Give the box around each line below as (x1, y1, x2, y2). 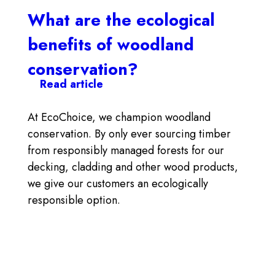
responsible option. (28, 192, 120, 208)
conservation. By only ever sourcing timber (28, 126, 231, 142)
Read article (40, 76, 103, 92)
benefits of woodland (28, 33, 194, 56)
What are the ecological (28, 8, 215, 32)
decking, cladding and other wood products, (28, 159, 238, 175)
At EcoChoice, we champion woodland (28, 109, 211, 125)
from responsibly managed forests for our (28, 142, 224, 158)
